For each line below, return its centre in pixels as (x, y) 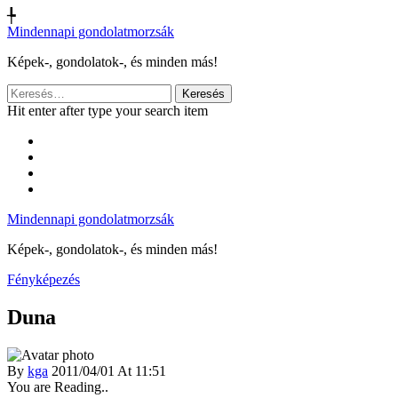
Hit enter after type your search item (107, 111)
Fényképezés (44, 279)
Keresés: (30, 91)
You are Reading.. (58, 386)
